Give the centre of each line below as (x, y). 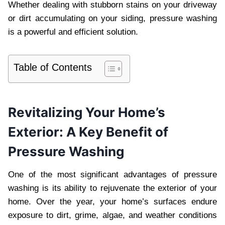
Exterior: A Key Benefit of (88, 132)
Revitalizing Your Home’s (87, 112)
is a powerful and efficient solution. (73, 32)
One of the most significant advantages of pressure (113, 174)
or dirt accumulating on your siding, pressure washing (113, 18)
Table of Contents (53, 67)
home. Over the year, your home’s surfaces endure (113, 201)
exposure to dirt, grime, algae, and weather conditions (113, 215)
